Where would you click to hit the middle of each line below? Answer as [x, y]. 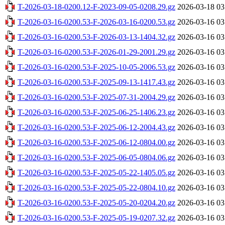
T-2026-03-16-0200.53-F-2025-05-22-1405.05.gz [96, 172]
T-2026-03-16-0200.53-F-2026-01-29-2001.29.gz [96, 52]
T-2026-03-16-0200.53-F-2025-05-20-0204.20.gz [96, 202]
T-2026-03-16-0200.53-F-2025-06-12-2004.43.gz [96, 127]
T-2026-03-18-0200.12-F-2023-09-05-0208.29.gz [96, 7]
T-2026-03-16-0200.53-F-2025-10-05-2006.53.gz [96, 67]
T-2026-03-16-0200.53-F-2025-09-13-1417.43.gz [96, 82]
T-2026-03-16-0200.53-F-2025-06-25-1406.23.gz [96, 112]
